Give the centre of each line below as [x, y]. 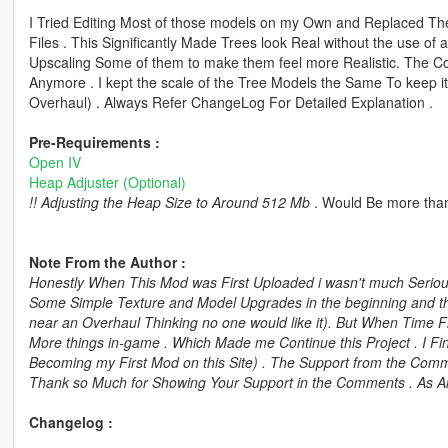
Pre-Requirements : [94, 142]
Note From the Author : [107, 262]
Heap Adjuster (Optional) [107, 182]
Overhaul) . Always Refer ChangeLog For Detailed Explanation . [230, 102]
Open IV [54, 162]
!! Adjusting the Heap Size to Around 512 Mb [169, 202]
